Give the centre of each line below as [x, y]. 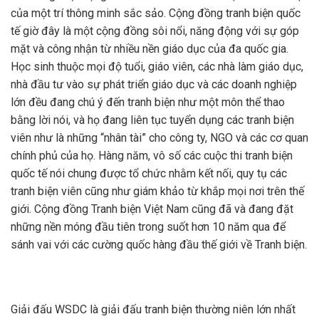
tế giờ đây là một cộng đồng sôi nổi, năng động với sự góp [155, 31]
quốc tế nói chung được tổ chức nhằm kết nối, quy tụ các [149, 173]
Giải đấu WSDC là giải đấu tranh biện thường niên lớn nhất [153, 310]
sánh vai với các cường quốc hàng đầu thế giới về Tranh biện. [159, 244]
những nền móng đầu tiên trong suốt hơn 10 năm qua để [148, 226]
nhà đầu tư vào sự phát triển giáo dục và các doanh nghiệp [154, 84]
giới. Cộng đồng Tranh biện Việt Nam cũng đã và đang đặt [152, 209]
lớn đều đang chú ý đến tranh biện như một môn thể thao [148, 102]
